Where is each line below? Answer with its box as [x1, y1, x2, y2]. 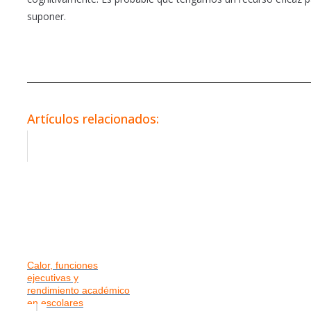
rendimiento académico [27, 284, 130, 296]
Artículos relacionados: [27, 110, 159, 127]
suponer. [27, 9, 66, 23]
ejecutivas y [27, 271, 78, 283]
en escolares [27, 296, 83, 308]
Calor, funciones [27, 259, 98, 271]
